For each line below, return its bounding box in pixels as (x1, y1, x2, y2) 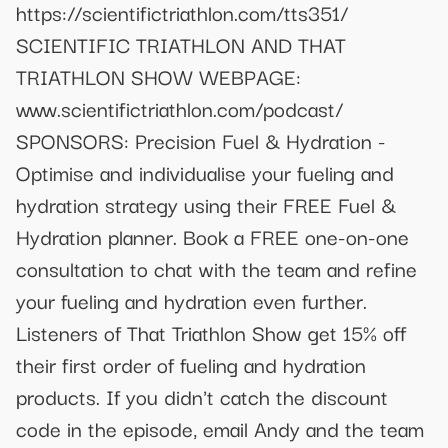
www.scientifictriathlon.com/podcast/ (16, 91, 343, 124)
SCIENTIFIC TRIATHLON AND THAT (16, 27, 346, 60)
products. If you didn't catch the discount (16, 379, 388, 412)
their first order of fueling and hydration (16, 347, 366, 380)
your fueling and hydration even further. (16, 283, 367, 316)
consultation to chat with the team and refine (16, 251, 417, 284)
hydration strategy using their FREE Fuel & (16, 187, 396, 220)
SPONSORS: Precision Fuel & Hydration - (16, 123, 386, 156)
